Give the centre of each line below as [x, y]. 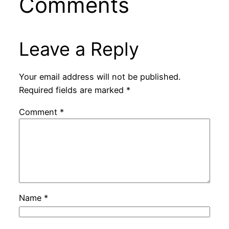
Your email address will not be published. [99, 77]
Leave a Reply [79, 49]
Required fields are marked [72, 90]
